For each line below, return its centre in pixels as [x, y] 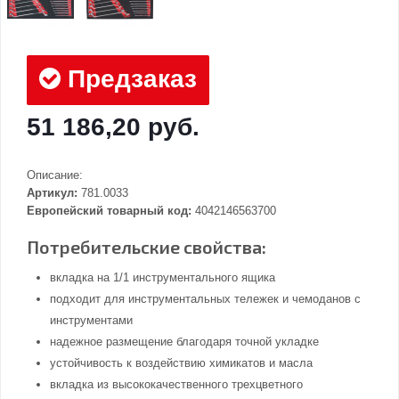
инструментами [91, 321]
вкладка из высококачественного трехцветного [176, 385]
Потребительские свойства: [147, 247]
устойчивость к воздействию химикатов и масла [181, 363]
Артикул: [52, 193]
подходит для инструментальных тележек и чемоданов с [205, 299]
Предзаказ [129, 79]
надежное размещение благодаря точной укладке [184, 342]
